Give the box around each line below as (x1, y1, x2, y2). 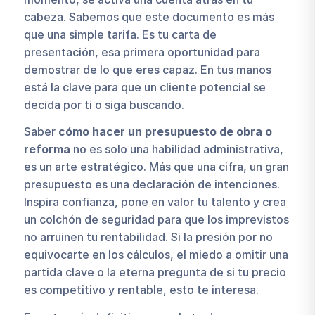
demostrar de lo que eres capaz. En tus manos (23, 62, 271, 77)
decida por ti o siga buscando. (23, 97, 184, 112)
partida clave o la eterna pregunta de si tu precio (23, 265, 286, 280)
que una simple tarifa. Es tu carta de (23, 27, 217, 41)
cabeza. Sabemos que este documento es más (23, 9, 274, 24)
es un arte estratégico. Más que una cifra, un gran (23, 160, 289, 174)
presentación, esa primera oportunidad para (23, 44, 260, 59)
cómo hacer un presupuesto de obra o (58, 124, 272, 139)
